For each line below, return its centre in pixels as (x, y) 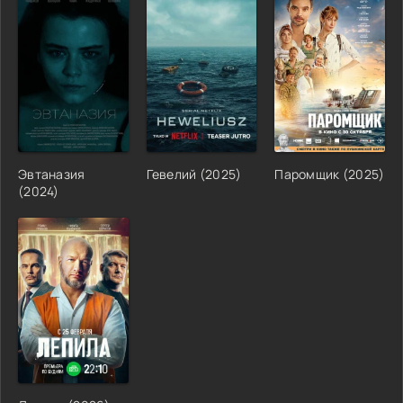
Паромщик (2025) (330, 174)
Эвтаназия (52, 174)
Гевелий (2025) (194, 174)
